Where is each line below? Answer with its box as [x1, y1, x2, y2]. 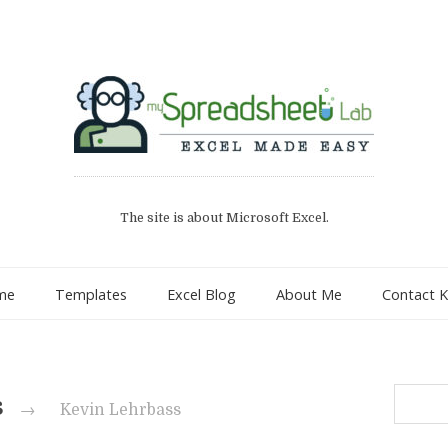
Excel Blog [167, 284, 236, 304]
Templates [55, 284, 127, 304]
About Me [276, 284, 342, 304]
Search [392, 384, 437, 404]
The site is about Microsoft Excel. [119, 210, 329, 225]
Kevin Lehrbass [60, 401, 182, 420]
